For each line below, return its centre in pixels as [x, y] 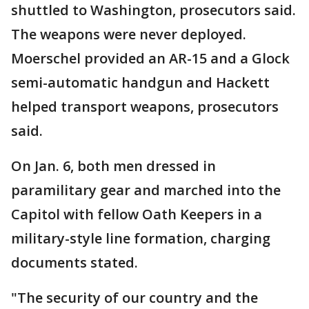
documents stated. [74, 262]
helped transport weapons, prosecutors [145, 106]
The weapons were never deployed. [129, 34]
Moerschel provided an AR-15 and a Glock [150, 58]
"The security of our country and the [134, 297]
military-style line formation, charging [141, 238]
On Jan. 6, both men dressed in [113, 166]
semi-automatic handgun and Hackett [140, 82]
